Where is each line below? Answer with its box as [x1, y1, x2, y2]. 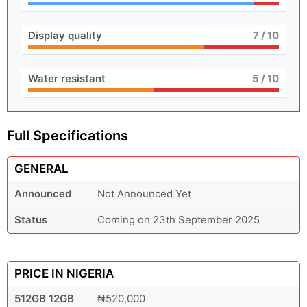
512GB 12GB [14, 292, 74, 305]
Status [14, 213, 47, 226]
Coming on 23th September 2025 [97, 213, 260, 226]
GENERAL [14, 162, 69, 175]
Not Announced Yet [97, 187, 191, 200]
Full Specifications [7, 127, 128, 144]
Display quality [28, 29, 102, 42]
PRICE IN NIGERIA [14, 267, 114, 280]
